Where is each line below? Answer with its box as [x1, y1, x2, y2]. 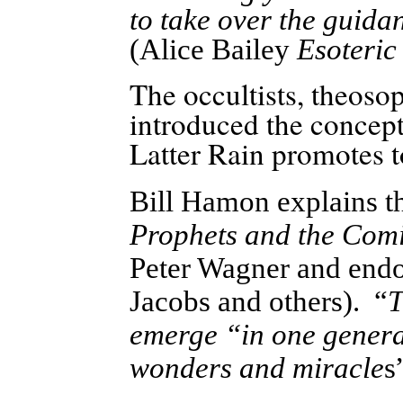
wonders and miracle [130, 351, 384, 384]
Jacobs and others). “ [130, 284, 388, 318]
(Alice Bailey [130, 33, 297, 66]
